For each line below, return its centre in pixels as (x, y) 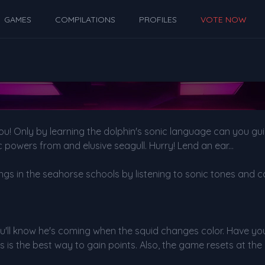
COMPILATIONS (85, 20)
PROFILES (158, 20)
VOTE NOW (224, 20)
